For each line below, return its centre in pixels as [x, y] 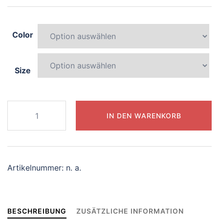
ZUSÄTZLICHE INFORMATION [130, 211]
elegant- [22, 119]
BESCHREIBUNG [37, 211]
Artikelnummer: [37, 168]
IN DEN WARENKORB [144, 115]
